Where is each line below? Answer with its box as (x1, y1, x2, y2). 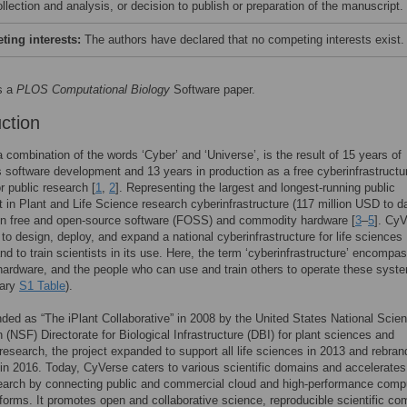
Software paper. (170, 83, 255, 96)
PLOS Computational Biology (16, 83, 170, 96)
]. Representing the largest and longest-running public (115, 181, 395, 194)
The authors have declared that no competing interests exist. (84, 33, 404, 46)
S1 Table (19, 279, 65, 293)
